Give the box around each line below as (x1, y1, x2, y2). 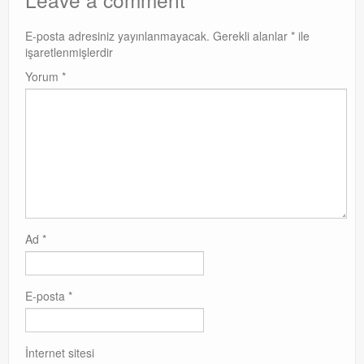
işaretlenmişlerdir (25, 44, 113, 61)
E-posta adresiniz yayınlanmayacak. (25, 28, 210, 45)
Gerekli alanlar (213, 28, 291, 45)
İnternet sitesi (25, 344, 94, 362)
